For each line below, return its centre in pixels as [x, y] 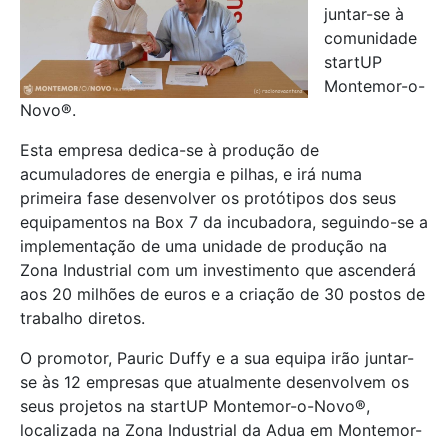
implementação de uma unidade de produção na [203, 246]
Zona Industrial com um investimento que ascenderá [218, 270]
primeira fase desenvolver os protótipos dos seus [208, 198]
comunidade [370, 38]
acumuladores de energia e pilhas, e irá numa [191, 174]
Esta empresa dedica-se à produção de [169, 150]
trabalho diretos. [82, 318]
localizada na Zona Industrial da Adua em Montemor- [221, 430]
